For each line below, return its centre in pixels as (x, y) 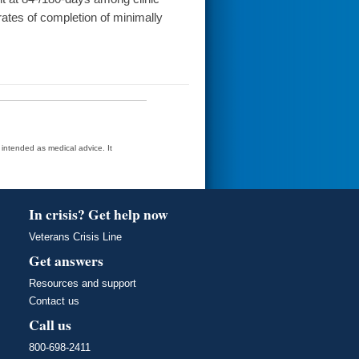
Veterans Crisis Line (75, 237)
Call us (50, 325)
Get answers (66, 261)
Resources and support (83, 284)
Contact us (54, 301)
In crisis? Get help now (99, 214)
